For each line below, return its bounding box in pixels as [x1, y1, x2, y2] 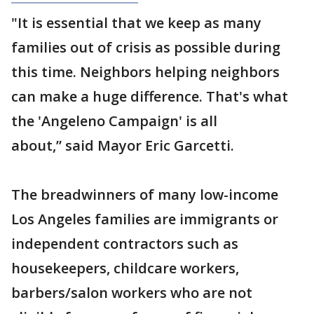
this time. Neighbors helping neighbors [11, 62, 280, 82]
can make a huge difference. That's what [11, 87, 288, 107]
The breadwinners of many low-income [11, 185, 278, 205]
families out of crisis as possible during [11, 38, 280, 57]
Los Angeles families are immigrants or [11, 210, 278, 229]
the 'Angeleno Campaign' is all [11, 111, 217, 131]
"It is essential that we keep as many [11, 13, 261, 33]
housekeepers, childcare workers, [11, 259, 239, 278]
